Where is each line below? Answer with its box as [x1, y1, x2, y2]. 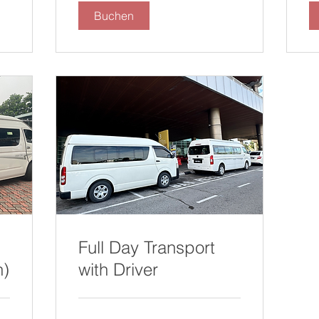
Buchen [94, 8, 134, 23]
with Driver [78, 258, 158, 280]
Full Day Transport [78, 236, 215, 258]
